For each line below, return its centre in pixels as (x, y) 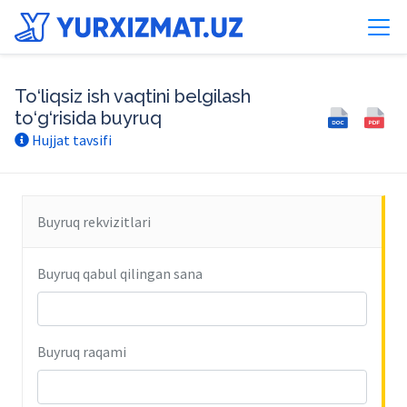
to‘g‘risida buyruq (88, 118)
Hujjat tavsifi (70, 140)
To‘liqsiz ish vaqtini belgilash (133, 96)
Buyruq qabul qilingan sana (120, 273)
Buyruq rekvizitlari (94, 222)
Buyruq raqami (82, 352)
